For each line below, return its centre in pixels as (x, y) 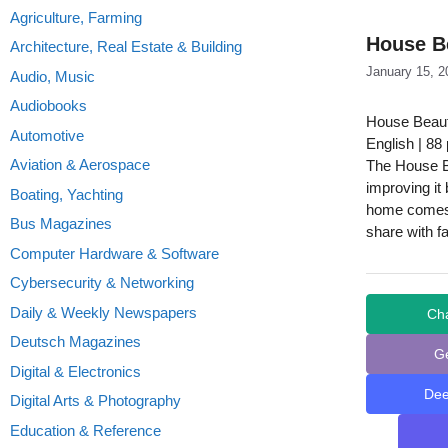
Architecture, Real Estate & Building (126, 46)
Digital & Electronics (75, 371)
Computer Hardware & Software (114, 253)
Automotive (47, 135)
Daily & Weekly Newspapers (103, 312)
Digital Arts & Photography (95, 400)
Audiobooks (48, 105)
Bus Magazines (61, 223)
